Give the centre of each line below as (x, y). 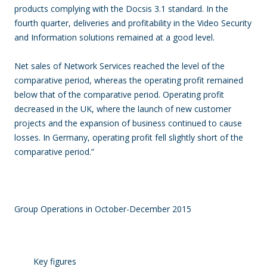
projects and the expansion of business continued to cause (128, 123)
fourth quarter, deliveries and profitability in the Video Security (133, 23)
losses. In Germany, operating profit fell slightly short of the (129, 137)
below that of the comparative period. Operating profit (119, 94)
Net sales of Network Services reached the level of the (119, 66)
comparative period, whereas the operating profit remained (129, 80)
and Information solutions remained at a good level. (114, 37)
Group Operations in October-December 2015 (103, 209)
